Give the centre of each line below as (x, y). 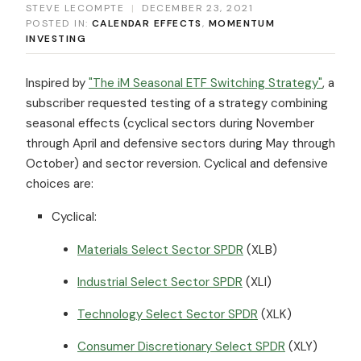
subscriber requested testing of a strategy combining (177, 103)
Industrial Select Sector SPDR (160, 282)
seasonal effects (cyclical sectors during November (170, 123)
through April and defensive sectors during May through (180, 143)
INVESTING (56, 38)
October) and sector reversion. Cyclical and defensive (177, 163)
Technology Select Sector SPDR (168, 314)
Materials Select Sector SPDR (160, 249)
